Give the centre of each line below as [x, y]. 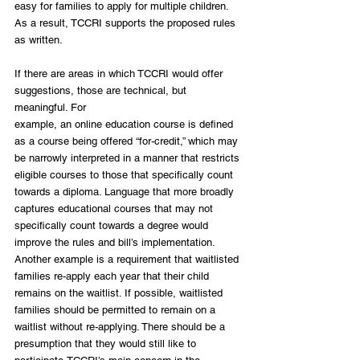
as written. [39, 39]
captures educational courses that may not [115, 208]
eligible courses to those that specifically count [125, 174]
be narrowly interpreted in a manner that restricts [129, 157]
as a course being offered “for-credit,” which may [128, 141]
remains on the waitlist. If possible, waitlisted [120, 292]
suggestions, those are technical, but [102, 90]
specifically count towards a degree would [113, 225]
